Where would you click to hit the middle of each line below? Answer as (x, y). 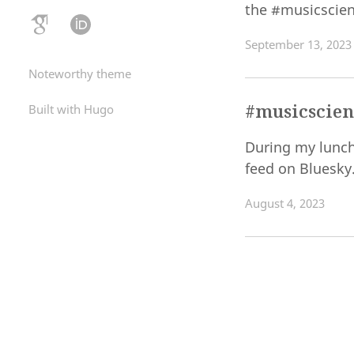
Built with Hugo (71, 109)
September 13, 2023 (298, 45)
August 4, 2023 (285, 203)
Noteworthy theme (80, 73)
